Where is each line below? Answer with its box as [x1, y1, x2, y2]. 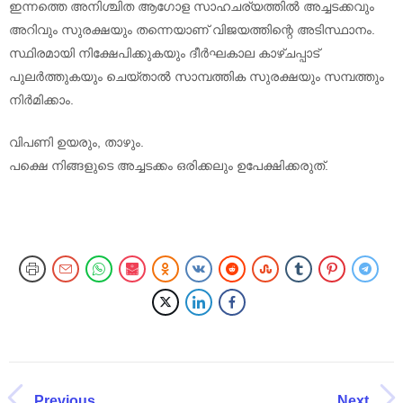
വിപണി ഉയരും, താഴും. [9, 134, 144, 149]
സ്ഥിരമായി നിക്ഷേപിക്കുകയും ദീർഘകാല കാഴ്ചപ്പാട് [9, 45, 319, 60]
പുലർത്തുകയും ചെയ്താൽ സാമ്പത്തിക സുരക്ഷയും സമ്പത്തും [9, 68, 384, 84]
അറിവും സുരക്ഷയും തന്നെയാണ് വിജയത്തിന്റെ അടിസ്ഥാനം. [9, 22, 375, 37]
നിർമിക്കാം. [9, 92, 74, 107]
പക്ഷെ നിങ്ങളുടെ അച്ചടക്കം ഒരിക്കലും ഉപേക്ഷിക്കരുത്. [9, 157, 328, 173]
